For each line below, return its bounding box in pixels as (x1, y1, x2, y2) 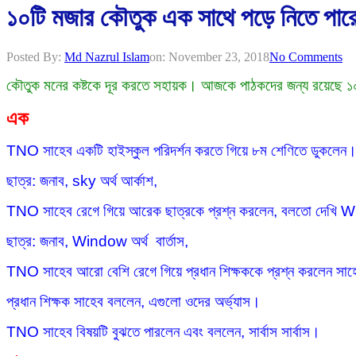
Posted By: (6, 49, 64, 64)
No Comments (269, 49, 342, 64)
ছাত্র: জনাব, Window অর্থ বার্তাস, (6, 232, 188, 250)
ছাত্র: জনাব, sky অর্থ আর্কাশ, (6, 172, 157, 189)
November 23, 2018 (168, 49, 269, 64)
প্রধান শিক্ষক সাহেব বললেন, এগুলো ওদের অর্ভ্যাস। (6, 292, 261, 310)
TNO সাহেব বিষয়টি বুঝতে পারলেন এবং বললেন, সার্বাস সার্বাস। (6, 323, 320, 340)
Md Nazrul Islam (64, 49, 149, 64)
